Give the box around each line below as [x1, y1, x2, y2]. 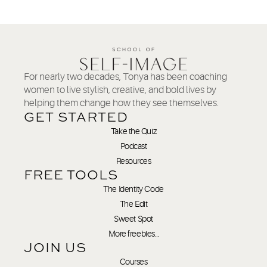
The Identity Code [103, 184, 164, 194]
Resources [116, 156, 151, 166]
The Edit [119, 199, 148, 209]
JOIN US [24, 238, 86, 257]
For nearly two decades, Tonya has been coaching [24, 72, 227, 83]
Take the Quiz [110, 126, 157, 136]
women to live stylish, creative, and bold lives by [24, 85, 216, 96]
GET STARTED [24, 108, 128, 126]
